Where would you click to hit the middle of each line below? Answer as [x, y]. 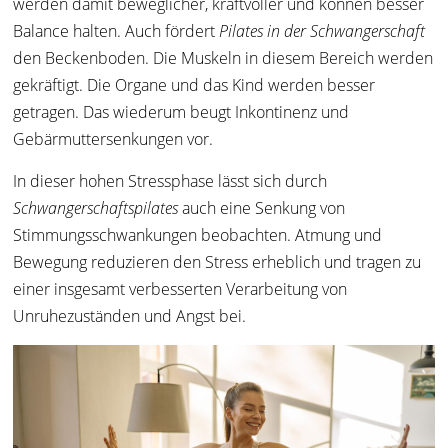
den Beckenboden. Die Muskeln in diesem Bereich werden [223, 58]
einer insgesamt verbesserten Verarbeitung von [180, 289]
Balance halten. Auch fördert [116, 31]
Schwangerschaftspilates [96, 208]
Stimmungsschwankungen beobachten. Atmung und [198, 235]
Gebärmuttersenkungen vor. [113, 139]
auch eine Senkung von [262, 208]
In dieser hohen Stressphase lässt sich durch [170, 181]
